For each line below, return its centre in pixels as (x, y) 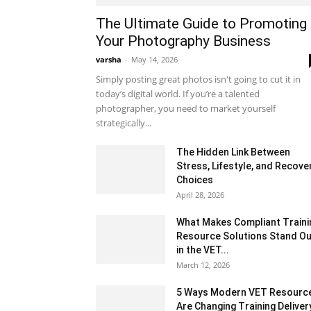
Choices (195, 180)
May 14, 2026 (154, 59)
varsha (109, 59)
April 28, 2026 (200, 195)
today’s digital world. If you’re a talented (178, 94)
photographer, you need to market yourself (186, 108)
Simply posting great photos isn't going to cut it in (198, 79)
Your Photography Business (183, 41)
